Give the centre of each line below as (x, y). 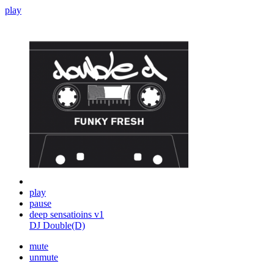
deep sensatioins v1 (67, 214)
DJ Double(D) (57, 225)
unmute (44, 257)
